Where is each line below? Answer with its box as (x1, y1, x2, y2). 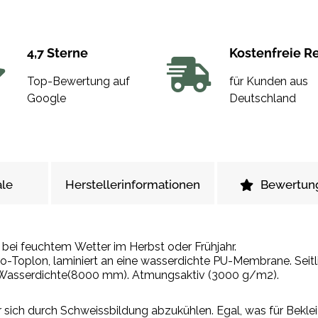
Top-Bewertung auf (26, 75, 130, 89)
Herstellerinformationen (65, 177, 200, 192)
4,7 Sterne (26, 45, 88, 61)
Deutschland (229, 92, 296, 106)
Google (26, 92, 66, 106)
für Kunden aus (229, 75, 308, 89)
